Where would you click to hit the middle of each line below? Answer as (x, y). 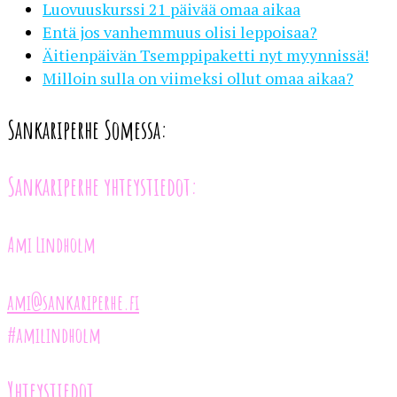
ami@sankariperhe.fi (73, 302)
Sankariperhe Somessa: (87, 129)
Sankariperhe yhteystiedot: (102, 186)
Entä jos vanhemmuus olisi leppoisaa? (180, 31)
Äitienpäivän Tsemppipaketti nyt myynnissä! (206, 54)
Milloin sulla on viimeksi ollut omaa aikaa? (198, 78)
